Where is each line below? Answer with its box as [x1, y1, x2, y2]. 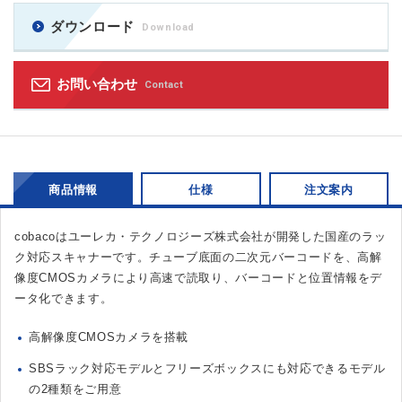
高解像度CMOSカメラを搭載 [29, 330, 189, 345]
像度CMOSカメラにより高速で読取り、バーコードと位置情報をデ [14, 271, 383, 285]
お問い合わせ [57, 76, 137, 92]
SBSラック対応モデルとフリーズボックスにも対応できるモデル [29, 362, 386, 376]
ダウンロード [50, 19, 135, 35]
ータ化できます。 [14, 292, 113, 306]
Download [141, 22, 196, 34]
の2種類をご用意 [29, 382, 122, 397]
